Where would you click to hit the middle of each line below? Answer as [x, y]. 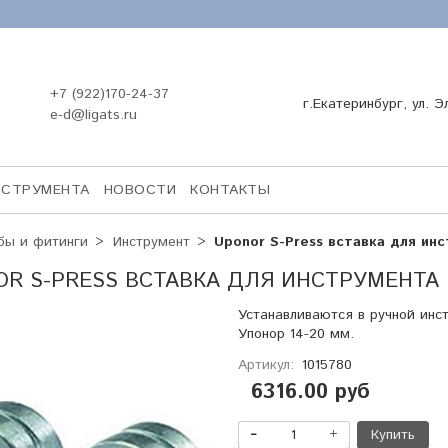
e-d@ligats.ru [93, 114]
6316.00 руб [311, 392]
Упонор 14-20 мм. [295, 333]
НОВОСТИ [139, 189]
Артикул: [265, 364]
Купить [392, 434]
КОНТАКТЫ [230, 189]
